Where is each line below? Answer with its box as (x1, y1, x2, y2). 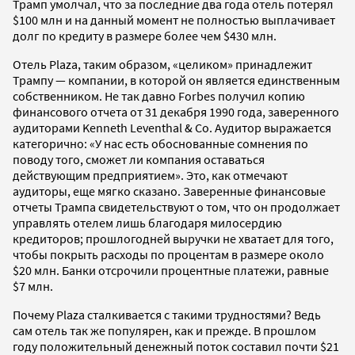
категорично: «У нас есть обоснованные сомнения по (13, 135, 308, 151)
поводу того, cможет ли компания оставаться (13, 151, 265, 167)
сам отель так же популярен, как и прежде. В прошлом (13, 322, 316, 338)
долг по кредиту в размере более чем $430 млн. (13, 27, 277, 44)
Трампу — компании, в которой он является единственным (13, 71, 340, 88)
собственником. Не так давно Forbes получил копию (13, 87, 305, 104)
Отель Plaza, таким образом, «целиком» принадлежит (13, 55, 312, 72)
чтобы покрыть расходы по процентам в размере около (13, 246, 324, 262)
